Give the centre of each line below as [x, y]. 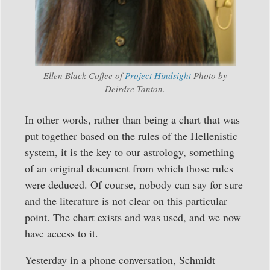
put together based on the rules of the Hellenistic [131, 136]
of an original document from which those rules [129, 168]
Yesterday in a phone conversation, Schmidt [120, 259]
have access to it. [61, 234]
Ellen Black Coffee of [84, 76]
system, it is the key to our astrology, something [130, 152]
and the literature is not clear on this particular [126, 201]
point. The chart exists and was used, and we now [133, 217]
